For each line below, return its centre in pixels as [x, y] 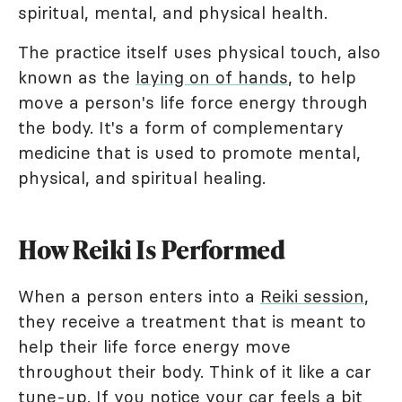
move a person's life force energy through [193, 102]
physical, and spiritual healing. [142, 178]
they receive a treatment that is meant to [192, 321]
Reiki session [312, 296]
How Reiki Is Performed [151, 249]
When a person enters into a [139, 296]
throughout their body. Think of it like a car [195, 371]
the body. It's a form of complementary [181, 127]
